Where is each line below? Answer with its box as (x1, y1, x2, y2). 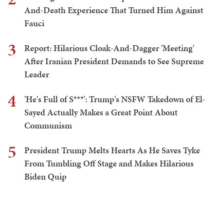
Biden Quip (24, 170, 67, 182)
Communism (24, 119, 72, 131)
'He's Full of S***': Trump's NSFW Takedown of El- (24, 92, 205, 105)
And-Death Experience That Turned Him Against (24, 3, 203, 16)
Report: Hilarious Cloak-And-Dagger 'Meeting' (24, 41, 194, 54)
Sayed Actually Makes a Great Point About (24, 106, 178, 118)
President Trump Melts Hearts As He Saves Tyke (24, 144, 200, 156)
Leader (24, 68, 49, 80)
